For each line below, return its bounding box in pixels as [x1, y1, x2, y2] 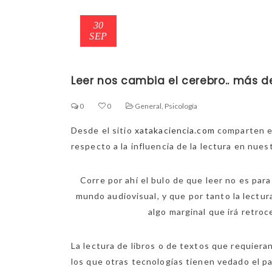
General [135, 101, 162, 110]
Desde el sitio [71, 125, 135, 135]
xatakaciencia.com [134, 125, 215, 135]
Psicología [165, 101, 198, 110]
